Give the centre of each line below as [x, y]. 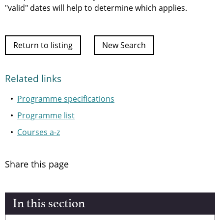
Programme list [46, 115]
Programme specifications [66, 99]
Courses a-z [39, 132]
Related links [33, 79]
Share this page [37, 164]
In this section [49, 204]
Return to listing [43, 45]
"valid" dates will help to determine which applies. [96, 8]
